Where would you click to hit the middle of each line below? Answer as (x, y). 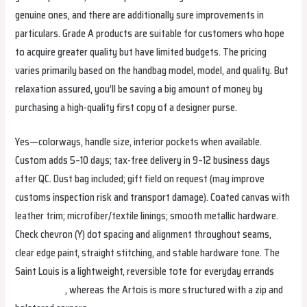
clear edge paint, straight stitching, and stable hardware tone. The (148, 253)
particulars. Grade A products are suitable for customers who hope (150, 33)
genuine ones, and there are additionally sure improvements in (140, 14)
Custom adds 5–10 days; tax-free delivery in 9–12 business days (143, 160)
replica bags (40, 290)
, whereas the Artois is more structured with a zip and (174, 290)
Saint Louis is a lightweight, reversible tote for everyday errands (145, 271)
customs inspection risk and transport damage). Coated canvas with (153, 197)
